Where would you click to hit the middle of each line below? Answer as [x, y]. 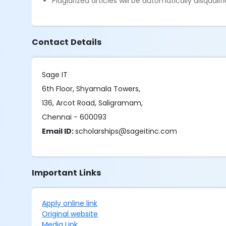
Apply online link [70, 203]
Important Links [67, 173]
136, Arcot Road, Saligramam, [93, 103]
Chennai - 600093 [74, 117]
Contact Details [67, 42]
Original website [70, 214]
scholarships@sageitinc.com [126, 131]
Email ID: [59, 131]
